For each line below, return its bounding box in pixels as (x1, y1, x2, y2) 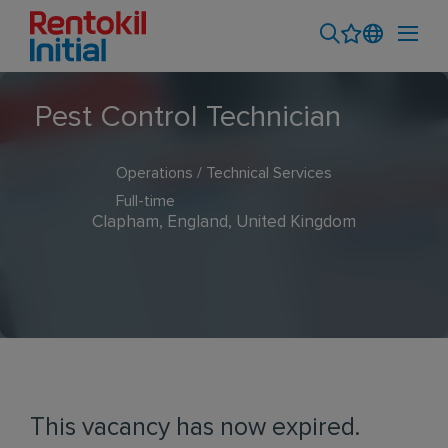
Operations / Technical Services (116, 165, 332, 181)
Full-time (116, 193, 175, 209)
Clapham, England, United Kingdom (92, 214, 356, 231)
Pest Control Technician (35, 102, 341, 132)
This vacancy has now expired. (30, 415, 360, 440)
